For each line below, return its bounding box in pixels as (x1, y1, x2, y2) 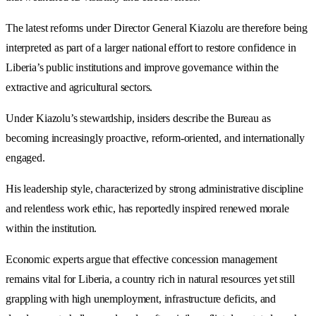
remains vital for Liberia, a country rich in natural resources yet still (6, 272, 295, 285)
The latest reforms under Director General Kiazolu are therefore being (6, 21, 308, 34)
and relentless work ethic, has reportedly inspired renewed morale (6, 202, 289, 214)
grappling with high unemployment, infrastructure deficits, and (6, 292, 276, 305)
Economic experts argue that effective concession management (6, 253, 277, 265)
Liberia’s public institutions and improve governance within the (6, 61, 279, 73)
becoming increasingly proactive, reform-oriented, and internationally (6, 131, 305, 144)
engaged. (6, 151, 45, 164)
